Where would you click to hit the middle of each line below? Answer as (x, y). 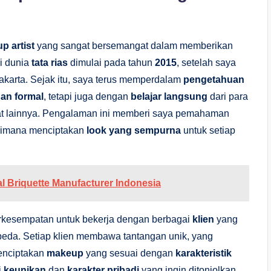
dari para (228, 96)
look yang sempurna (134, 130)
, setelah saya (206, 62)
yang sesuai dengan (129, 253)
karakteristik (204, 253)
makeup (65, 253)
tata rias (50, 62)
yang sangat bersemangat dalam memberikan (134, 45)
